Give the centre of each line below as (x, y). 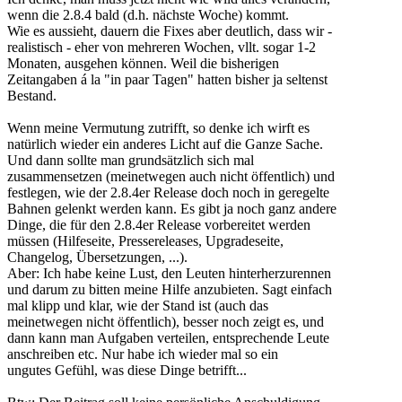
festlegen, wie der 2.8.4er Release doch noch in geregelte (168, 193)
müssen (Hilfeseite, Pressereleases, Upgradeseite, (145, 241)
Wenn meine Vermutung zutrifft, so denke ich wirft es (158, 128)
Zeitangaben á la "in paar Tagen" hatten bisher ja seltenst (167, 80)
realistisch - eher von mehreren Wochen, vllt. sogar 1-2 (162, 48)
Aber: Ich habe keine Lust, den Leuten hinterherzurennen (169, 274)
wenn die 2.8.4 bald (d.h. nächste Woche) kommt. (148, 15)
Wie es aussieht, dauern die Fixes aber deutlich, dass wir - (170, 31)
